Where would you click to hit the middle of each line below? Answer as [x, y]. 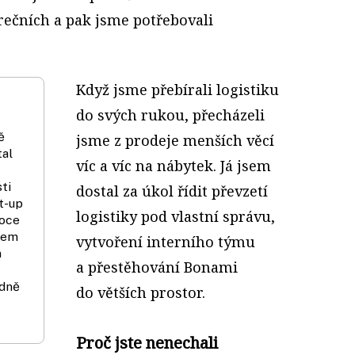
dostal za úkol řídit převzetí [172, 191]
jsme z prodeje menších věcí [175, 140]
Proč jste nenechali [147, 342]
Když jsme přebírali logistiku [177, 89]
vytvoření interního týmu [166, 241]
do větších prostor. [141, 292]
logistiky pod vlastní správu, [176, 216]
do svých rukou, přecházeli [170, 115]
